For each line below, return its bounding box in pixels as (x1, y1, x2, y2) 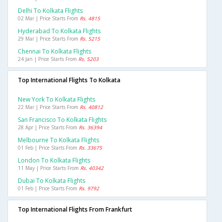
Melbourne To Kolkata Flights (18, 136, 99, 145)
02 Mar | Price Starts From (18, 15, 80, 22)
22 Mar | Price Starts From (18, 104, 80, 111)
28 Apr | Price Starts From (18, 124, 79, 131)
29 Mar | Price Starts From (18, 35, 80, 43)
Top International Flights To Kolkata (18, 76, 120, 85)
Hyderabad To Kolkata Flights (18, 27, 101, 36)
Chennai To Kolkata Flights (18, 47, 91, 56)
